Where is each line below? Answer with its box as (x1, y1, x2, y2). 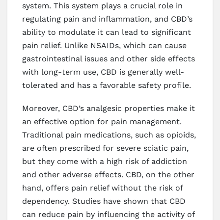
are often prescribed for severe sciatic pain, (22, 143, 189, 153)
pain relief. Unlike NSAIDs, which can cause (22, 40, 187, 50)
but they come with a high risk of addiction (22, 156, 187, 166)
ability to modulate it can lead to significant (22, 27, 191, 37)
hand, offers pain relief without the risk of (22, 183, 183, 192)
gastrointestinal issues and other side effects (22, 54, 195, 63)
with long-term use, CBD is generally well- (22, 67, 184, 77)
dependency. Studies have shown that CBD (22, 196, 186, 206)
